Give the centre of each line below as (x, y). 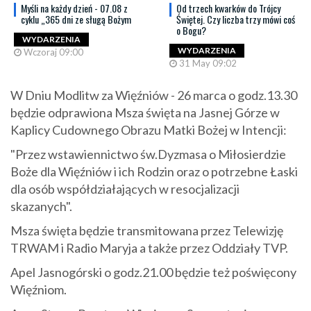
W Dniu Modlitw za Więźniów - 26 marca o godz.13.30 (154, 95)
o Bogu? (191, 30)
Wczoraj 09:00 (52, 52)
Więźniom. (39, 289)
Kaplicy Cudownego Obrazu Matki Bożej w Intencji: (149, 130)
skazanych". (41, 206)
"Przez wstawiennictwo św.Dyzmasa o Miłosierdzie (148, 154)
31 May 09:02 (207, 63)
